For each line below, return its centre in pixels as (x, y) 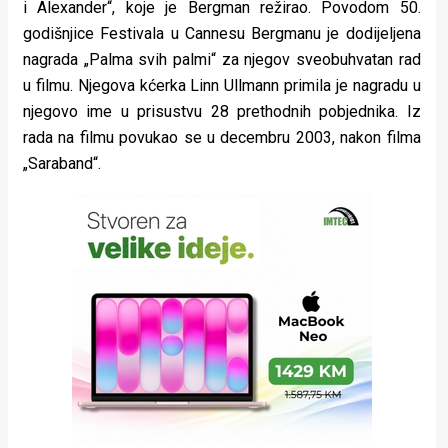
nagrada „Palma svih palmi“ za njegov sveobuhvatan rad (222, 60)
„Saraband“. (62, 164)
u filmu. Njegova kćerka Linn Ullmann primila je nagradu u (222, 86)
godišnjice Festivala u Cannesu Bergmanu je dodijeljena (222, 34)
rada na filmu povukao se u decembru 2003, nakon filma (222, 138)
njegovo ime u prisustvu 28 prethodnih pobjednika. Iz (222, 112)
